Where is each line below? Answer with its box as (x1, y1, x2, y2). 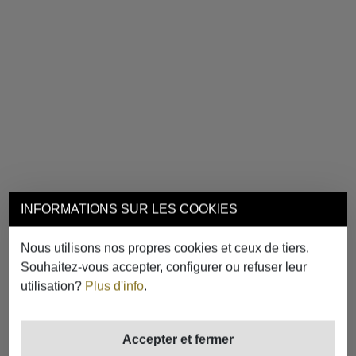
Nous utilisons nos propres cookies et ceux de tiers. (21, 241, 310, 255)
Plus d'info (85, 279, 145, 293)
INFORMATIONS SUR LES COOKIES (21, 202, 238, 216)
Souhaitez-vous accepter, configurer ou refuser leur (21, 260, 308, 274)
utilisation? (21, 279, 86, 293)
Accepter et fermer (122, 332, 234, 346)
